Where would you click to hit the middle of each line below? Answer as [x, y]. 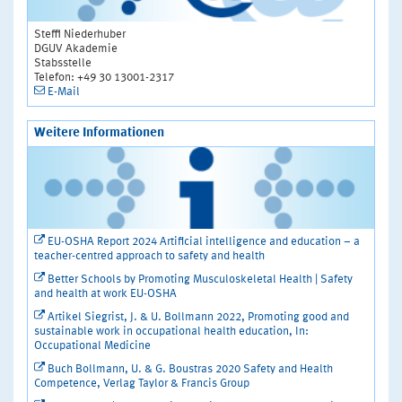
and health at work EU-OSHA [105, 294]
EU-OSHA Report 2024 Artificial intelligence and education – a [204, 242]
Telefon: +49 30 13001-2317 [104, 77]
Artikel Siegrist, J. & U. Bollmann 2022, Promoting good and [198, 318]
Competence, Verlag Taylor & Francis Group [142, 384]
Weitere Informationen [99, 133]
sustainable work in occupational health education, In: [171, 332]
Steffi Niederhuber [80, 34]
